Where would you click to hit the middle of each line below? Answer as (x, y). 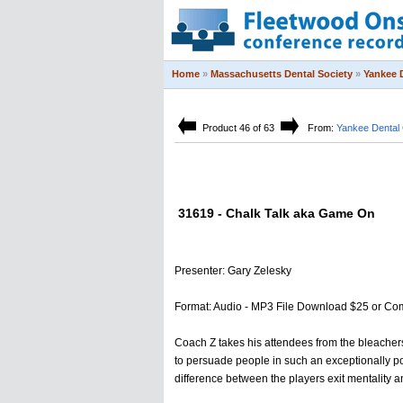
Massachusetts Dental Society (282, 74)
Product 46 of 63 (238, 128)
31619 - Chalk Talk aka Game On (275, 213)
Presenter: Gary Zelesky (233, 271)
